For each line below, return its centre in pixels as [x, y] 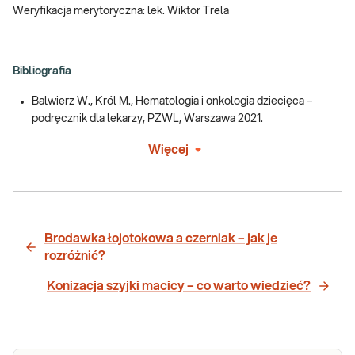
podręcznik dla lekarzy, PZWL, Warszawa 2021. [147, 118]
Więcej [168, 149]
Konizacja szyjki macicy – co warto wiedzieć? [179, 286]
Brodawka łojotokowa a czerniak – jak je [161, 238]
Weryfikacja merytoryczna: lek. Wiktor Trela [121, 11]
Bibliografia [42, 71]
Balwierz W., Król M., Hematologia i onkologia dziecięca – [172, 101]
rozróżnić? [75, 256]
